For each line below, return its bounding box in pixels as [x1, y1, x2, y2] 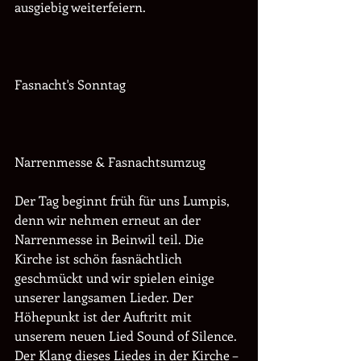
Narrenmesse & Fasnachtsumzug [15, 153, 205, 170]
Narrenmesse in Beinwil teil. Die [15, 230, 207, 247]
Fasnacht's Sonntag [15, 76, 129, 93]
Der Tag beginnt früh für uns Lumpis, [15, 192, 233, 209]
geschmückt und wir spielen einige [15, 269, 218, 286]
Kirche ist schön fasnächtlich [15, 250, 185, 267]
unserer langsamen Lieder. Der [15, 288, 197, 305]
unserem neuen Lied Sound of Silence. [15, 327, 240, 344]
